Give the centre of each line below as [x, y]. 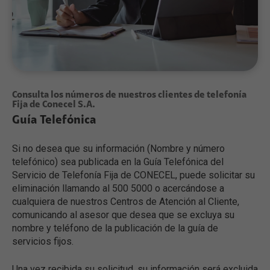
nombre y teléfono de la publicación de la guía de [115, 228]
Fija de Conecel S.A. [54, 105]
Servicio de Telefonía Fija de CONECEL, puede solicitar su [133, 175]
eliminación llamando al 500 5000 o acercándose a [118, 188]
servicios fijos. [43, 241]
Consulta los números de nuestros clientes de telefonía [129, 95]
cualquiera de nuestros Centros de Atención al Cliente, [126, 201]
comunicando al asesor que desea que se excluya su [123, 215]
